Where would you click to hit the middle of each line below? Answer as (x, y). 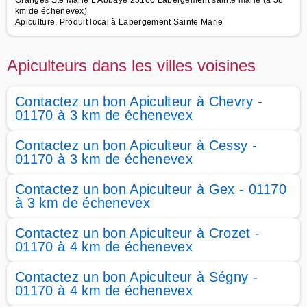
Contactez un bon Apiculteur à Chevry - (139, 101)
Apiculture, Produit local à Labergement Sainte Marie (119, 22)
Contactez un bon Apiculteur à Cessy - (136, 145)
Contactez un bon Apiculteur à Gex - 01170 (151, 189)
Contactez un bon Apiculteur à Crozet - (138, 233)
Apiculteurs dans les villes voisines (131, 65)
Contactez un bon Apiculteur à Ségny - (136, 277)
